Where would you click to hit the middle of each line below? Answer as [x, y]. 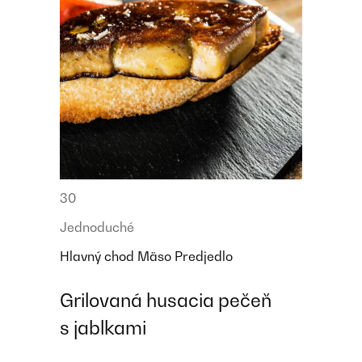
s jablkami [103, 328]
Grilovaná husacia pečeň [166, 301]
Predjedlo [204, 257]
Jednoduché [97, 227]
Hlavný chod [99, 257]
